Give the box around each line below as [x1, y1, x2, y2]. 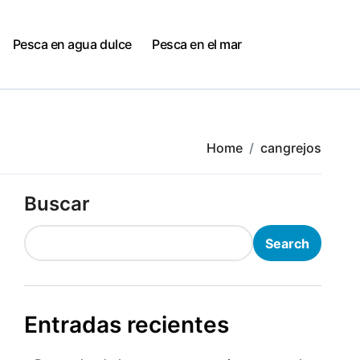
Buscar [24, 192, 90, 215]
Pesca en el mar [152, 36, 243, 52]
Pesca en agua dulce [12, 36, 132, 52]
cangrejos [260, 140, 321, 156]
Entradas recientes [24, 311, 229, 338]
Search [265, 235, 309, 252]
